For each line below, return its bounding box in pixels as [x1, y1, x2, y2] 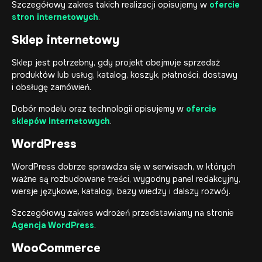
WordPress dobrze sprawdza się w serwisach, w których [12, 161, 236, 172]
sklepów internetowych [12, 116, 110, 126]
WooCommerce [12, 241, 101, 256]
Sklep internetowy [12, 33, 119, 47]
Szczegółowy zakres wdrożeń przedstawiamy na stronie [12, 208, 234, 218]
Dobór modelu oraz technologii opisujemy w [12, 104, 186, 114]
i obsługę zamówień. [12, 82, 91, 92]
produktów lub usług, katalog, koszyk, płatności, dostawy [12, 70, 237, 80]
